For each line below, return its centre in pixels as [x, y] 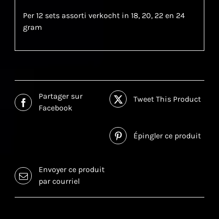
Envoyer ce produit [72, 170]
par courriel [59, 181]
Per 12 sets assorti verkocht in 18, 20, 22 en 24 [104, 15]
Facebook [55, 108]
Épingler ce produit [167, 135]
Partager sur [61, 96]
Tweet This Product [167, 99]
